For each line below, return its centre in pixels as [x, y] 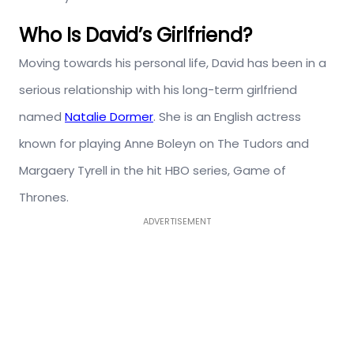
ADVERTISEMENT [177, 221]
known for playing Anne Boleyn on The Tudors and [164, 143]
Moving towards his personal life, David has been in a [173, 63]
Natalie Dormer [109, 117]
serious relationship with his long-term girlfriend [158, 90]
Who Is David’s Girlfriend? [136, 35]
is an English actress [241, 117]
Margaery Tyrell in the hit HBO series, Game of [153, 170]
